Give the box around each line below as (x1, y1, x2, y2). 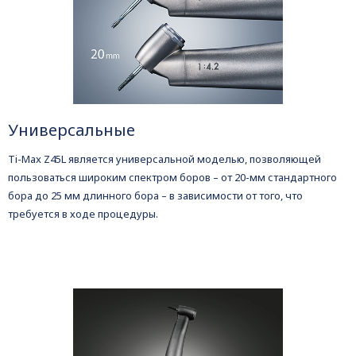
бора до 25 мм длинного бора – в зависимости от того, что (8, 188, 303, 203)
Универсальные (8, 118, 135, 141)
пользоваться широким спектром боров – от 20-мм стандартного (8, 169, 337, 184)
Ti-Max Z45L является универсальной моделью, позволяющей (8, 151, 321, 166)
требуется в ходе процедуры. (8, 206, 158, 221)
